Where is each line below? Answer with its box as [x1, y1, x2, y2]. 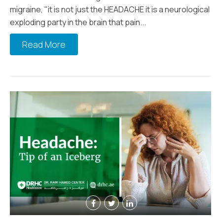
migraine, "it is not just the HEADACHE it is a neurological [10, 3, 210, 15]
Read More [22, 38, 66, 50]
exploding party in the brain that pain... [10, 16, 146, 28]
